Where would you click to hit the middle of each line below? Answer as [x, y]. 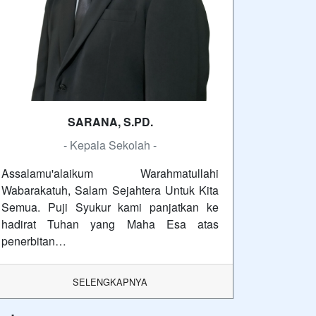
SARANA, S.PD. [110, 121]
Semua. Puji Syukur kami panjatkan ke [110, 207]
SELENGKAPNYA [110, 281]
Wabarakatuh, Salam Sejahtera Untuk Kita [110, 190]
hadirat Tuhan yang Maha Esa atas [110, 224]
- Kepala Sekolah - [110, 145]
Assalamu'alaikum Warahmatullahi [110, 173]
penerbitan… [34, 241]
